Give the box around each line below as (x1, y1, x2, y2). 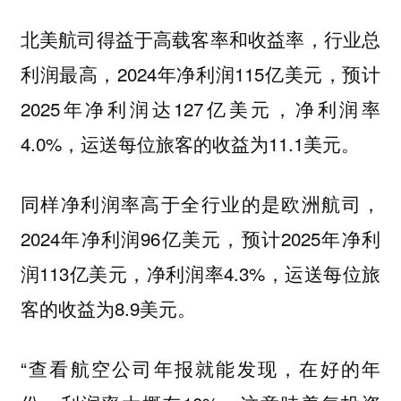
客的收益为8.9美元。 (20, 294, 201, 321)
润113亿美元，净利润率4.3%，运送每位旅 (20, 259, 381, 286)
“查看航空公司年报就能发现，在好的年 (20, 354, 381, 381)
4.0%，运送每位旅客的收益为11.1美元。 (20, 130, 365, 158)
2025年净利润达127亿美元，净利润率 (20, 95, 381, 123)
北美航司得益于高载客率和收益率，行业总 (20, 25, 381, 53)
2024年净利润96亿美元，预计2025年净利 (20, 224, 381, 252)
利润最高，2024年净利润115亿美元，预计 (20, 60, 381, 88)
